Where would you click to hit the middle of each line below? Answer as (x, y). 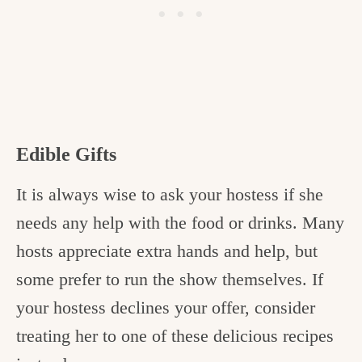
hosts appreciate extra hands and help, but (167, 251)
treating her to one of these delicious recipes (175, 336)
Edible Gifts (66, 155)
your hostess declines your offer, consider (166, 308)
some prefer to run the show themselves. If (170, 280)
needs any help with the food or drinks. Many (180, 223)
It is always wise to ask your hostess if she (170, 195)
